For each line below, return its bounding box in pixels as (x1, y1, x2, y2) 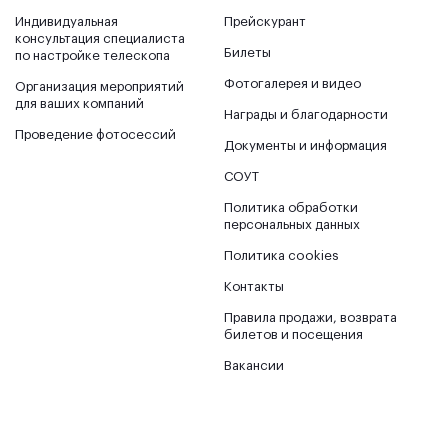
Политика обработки (224, 200, 358, 214)
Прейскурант (224, 14, 306, 28)
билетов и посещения (224, 327, 363, 341)
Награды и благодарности (224, 107, 388, 121)
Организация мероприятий (15, 79, 184, 93)
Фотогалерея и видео (224, 76, 361, 90)
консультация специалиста (15, 31, 185, 45)
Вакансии (224, 358, 284, 372)
